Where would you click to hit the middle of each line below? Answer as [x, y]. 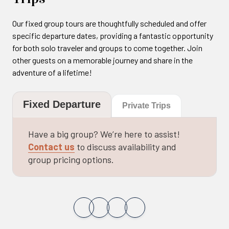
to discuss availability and [125, 147]
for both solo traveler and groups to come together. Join [107, 48]
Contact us [51, 147]
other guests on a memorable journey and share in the [102, 60]
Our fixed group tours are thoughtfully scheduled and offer [109, 23]
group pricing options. [71, 159]
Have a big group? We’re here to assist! [104, 134]
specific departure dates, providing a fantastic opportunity [113, 36]
